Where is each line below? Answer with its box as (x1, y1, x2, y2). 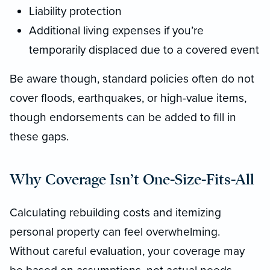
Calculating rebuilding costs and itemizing (10, 205, 221, 219)
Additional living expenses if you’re (29, 23, 204, 37)
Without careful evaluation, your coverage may (10, 243, 245, 258)
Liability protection (29, 4, 122, 18)
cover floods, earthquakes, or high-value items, (10, 90, 246, 105)
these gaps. (10, 129, 69, 143)
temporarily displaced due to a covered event (29, 42, 259, 57)
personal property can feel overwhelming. (10, 224, 220, 239)
